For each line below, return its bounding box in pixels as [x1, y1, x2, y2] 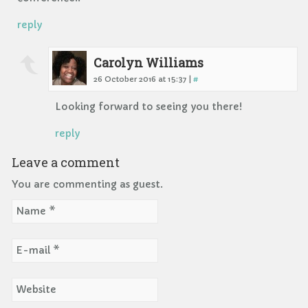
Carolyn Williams [93, 54, 203, 71]
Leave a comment [12, 153, 120, 170]
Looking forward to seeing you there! [55, 100, 242, 113]
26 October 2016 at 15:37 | [93, 74, 193, 84]
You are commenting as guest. [12, 177, 163, 190]
